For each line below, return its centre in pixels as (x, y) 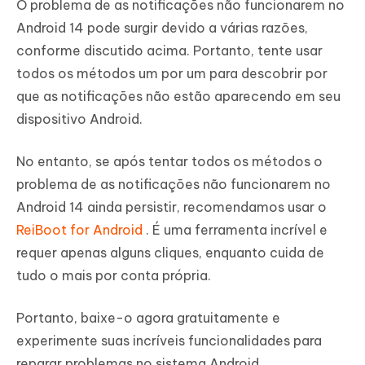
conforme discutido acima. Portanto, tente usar (169, 51)
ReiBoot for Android (81, 230)
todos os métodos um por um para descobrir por (172, 74)
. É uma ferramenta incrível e (237, 230)
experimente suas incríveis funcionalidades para (169, 341)
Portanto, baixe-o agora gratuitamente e (148, 318)
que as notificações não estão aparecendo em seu (178, 97)
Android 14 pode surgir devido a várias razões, (162, 28)
